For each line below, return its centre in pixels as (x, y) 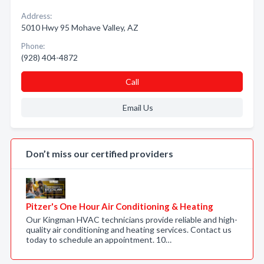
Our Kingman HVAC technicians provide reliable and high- (132, 220)
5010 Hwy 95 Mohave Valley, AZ (80, 27)
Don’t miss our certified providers (100, 154)
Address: (37, 16)
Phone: (33, 46)
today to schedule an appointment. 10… (99, 240)
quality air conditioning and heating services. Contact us (129, 230)
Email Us (138, 108)
